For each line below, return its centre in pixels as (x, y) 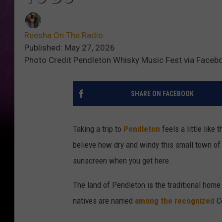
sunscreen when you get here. (122, 161)
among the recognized (175, 201)
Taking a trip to (98, 129)
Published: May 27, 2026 (70, 48)
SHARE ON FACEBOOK (162, 94)
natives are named (104, 201)
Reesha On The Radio (64, 35)
